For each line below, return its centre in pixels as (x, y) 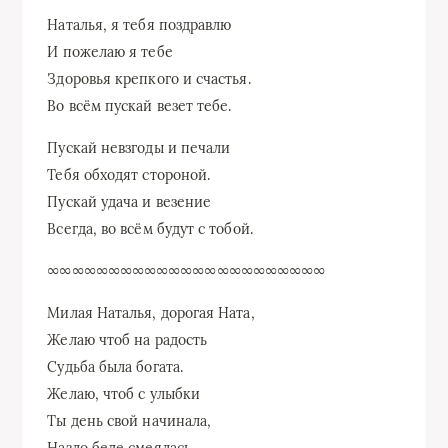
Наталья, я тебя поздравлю (139, 24)
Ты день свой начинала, (129, 420)
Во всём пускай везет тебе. (139, 105)
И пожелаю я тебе (110, 51)
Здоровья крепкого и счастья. (149, 78)
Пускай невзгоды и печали (139, 147)
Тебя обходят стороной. (129, 174)
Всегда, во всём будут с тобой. (150, 228)
